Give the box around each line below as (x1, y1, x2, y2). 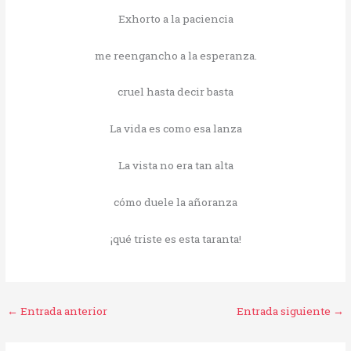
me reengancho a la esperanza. (94, 48, 257, 63)
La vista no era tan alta (118, 158, 233, 173)
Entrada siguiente (236, 303, 333, 318)
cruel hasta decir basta (118, 85, 233, 100)
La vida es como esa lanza (109, 121, 242, 136)
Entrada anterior (18, 303, 108, 318)
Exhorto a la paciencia (118, 11, 233, 26)
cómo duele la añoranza (114, 195, 237, 210)
